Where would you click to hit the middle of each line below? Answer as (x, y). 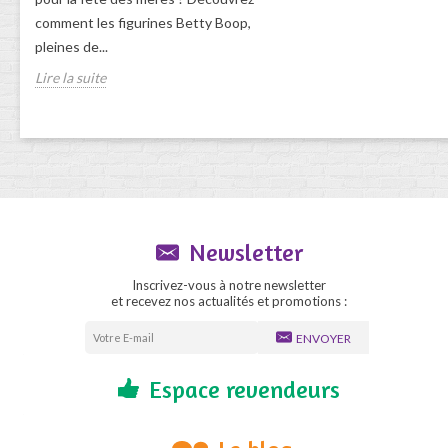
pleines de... (71, 46)
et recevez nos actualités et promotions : (229, 300)
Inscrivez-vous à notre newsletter (229, 284)
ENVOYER (323, 338)
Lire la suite (70, 77)
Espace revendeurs (244, 389)
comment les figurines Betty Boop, (143, 22)
